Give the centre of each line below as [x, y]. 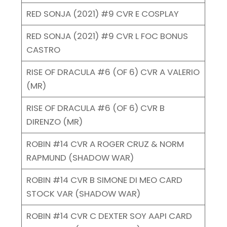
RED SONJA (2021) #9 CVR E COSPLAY [102, 13]
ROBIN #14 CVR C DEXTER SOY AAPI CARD [109, 216]
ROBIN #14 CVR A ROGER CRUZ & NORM [105, 144]
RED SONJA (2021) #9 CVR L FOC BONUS [107, 36]
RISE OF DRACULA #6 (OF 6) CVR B [95, 108]
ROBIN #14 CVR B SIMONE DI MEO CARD [104, 180]
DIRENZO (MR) [54, 121]
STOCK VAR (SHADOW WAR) [83, 193]
